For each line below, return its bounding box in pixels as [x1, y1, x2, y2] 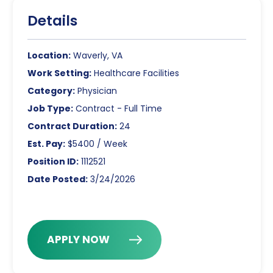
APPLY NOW [46, 232, 110, 247]
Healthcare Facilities [91, 67, 179, 80]
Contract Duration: [27, 120, 117, 133]
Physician [74, 85, 117, 97]
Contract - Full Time [73, 102, 162, 115]
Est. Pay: [27, 138, 65, 151]
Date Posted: [27, 173, 88, 186]
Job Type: [27, 102, 73, 115]
